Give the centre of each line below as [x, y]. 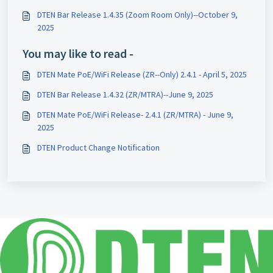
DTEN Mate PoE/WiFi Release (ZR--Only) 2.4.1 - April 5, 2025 [142, 74]
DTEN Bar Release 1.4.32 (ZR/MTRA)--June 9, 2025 [125, 94]
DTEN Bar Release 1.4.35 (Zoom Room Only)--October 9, [137, 14]
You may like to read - [78, 53]
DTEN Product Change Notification [98, 147]
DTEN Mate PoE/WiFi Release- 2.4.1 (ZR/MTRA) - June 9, [135, 114]
